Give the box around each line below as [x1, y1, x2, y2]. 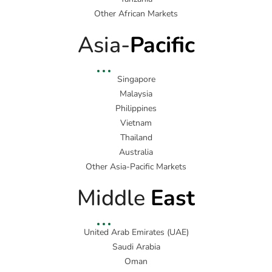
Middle [77, 183, 151, 214]
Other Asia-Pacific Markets [86, 161, 186, 173]
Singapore [117, 73, 155, 86]
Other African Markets [94, 8, 178, 20]
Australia [119, 146, 153, 158]
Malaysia [120, 88, 152, 100]
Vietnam [120, 117, 152, 129]
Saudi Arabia [112, 241, 160, 253]
